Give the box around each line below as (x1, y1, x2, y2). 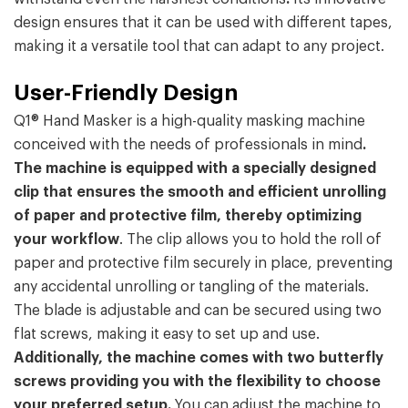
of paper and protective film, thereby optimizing (14, 209, 362, 224)
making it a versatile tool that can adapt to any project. (14, 39, 384, 55)
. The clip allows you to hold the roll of (119, 232, 382, 248)
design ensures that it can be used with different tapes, (14, 15, 393, 31)
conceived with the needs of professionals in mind (14, 138, 362, 153)
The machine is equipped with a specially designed (14, 161, 376, 177)
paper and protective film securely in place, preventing (14, 256, 393, 271)
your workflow (14, 232, 119, 248)
